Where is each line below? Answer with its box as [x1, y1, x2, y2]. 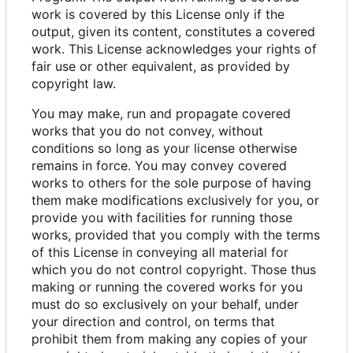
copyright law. [32, 76, 116, 92]
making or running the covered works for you [32, 279, 303, 295]
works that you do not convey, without [32, 123, 263, 139]
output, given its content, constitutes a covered [32, 24, 315, 40]
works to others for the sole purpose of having [32, 175, 311, 191]
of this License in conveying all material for [32, 244, 288, 261]
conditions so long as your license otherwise [32, 140, 297, 157]
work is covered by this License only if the [32, 6, 284, 23]
